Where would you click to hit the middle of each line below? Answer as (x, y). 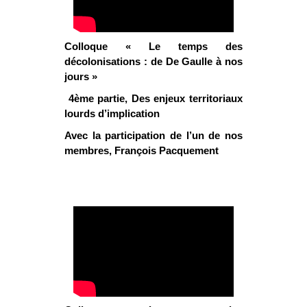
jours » (81, 76)
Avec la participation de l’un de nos (153, 135)
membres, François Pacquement (142, 150)
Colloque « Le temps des (153, 46)
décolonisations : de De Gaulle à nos (153, 61)
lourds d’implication (112, 113)
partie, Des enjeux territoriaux (170, 98)
